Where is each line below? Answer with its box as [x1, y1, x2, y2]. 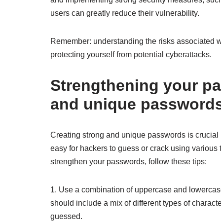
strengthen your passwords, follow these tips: [50, 157, 207, 166]
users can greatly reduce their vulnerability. [50, 9, 199, 17]
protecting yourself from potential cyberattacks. [50, 50, 212, 59]
